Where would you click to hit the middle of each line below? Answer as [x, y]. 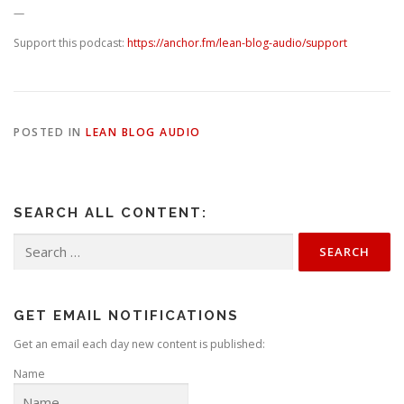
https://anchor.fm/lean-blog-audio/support [237, 42]
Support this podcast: [70, 42]
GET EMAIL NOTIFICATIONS [126, 315]
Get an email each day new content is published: [139, 344]
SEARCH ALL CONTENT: [110, 212]
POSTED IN [50, 132]
